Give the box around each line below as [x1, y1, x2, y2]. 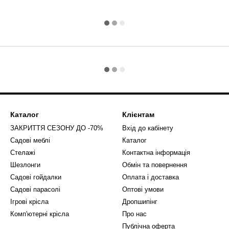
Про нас [122, 210, 147, 218]
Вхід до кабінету [122, 124, 173, 132]
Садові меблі [10, 136, 50, 144]
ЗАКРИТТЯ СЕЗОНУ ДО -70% [10, 124, 103, 132]
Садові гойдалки [10, 173, 61, 181]
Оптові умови [122, 186, 164, 193]
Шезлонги [10, 161, 40, 169]
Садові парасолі [10, 186, 60, 193]
